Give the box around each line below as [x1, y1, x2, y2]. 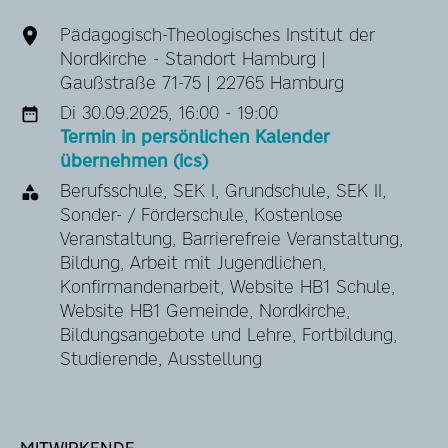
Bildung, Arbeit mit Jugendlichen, [60, 250, 326, 275]
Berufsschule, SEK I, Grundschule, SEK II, [60, 178, 386, 203]
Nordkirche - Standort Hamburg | [60, 46, 325, 71]
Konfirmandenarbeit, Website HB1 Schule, [60, 274, 395, 299]
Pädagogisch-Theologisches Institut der [60, 22, 375, 47]
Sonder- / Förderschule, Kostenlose [60, 202, 343, 227]
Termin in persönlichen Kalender [60, 124, 330, 149]
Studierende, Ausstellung [60, 346, 262, 371]
